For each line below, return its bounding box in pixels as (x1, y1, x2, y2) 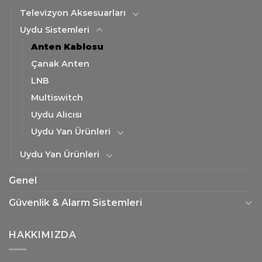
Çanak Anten (31, 58, 89, 69)
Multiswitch (31, 92, 83, 103)
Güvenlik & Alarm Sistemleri (9, 196, 142, 208)
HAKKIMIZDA (9, 229, 77, 240)
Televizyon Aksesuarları (20, 7, 126, 18)
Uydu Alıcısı (31, 109, 82, 120)
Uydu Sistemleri (20, 24, 89, 35)
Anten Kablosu (31, 41, 104, 52)
